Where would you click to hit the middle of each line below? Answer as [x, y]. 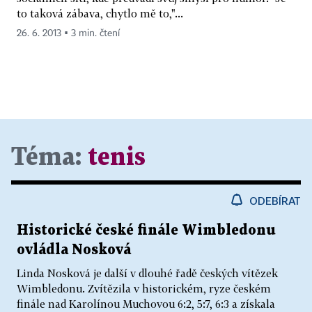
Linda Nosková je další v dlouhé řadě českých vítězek [147, 273]
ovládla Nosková [74, 250]
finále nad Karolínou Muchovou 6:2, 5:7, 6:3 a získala [146, 303]
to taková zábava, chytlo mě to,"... [100, 13]
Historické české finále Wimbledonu [146, 230]
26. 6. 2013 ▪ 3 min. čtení [68, 33]
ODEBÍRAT [275, 200]
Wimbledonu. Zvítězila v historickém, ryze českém [144, 288]
